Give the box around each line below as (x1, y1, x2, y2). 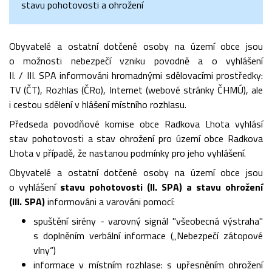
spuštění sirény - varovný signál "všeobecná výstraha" (33, 214, 263, 228)
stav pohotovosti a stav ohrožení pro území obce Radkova (9, 131, 263, 146)
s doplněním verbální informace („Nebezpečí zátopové (33, 228, 263, 243)
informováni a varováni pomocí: (47, 194, 175, 209)
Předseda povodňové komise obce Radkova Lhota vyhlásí (9, 117, 263, 131)
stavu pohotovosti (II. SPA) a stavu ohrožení (60, 180, 263, 194)
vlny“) (33, 243, 56, 257)
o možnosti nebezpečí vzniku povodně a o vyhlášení (9, 53, 263, 68)
